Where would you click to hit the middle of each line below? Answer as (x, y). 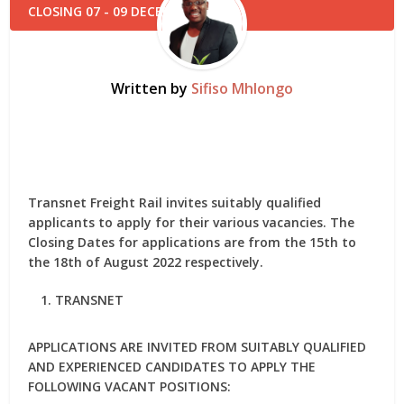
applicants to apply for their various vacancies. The (192, 222)
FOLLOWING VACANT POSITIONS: (130, 386)
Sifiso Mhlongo (242, 88)
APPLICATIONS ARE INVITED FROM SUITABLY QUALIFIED (197, 347)
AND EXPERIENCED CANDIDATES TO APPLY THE (172, 367)
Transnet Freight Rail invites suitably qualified (175, 202)
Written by (151, 88)
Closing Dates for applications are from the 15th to (193, 242)
